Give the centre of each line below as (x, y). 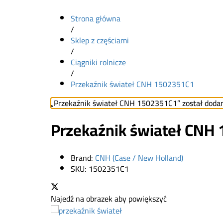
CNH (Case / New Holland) (139, 158)
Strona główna (96, 18)
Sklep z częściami (100, 40)
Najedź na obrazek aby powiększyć (109, 198)
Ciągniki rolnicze (98, 62)
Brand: (83, 158)
